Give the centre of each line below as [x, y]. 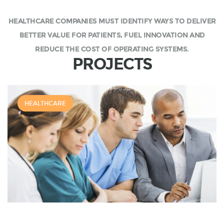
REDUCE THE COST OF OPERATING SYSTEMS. [112, 49]
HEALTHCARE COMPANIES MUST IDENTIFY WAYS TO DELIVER [112, 21]
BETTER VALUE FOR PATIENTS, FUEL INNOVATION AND [112, 35]
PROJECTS [112, 64]
